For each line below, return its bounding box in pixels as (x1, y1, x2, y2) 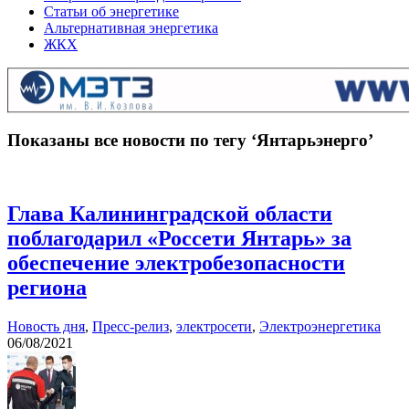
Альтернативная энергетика (44, 20, 218, 36)
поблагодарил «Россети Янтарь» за (7, 226, 351, 251)
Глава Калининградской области (7, 202, 332, 226)
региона (7, 276, 87, 300)
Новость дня (7, 319, 85, 335)
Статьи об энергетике (44, 4, 179, 19)
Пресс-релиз (92, 319, 169, 335)
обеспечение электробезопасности (7, 251, 345, 276)
